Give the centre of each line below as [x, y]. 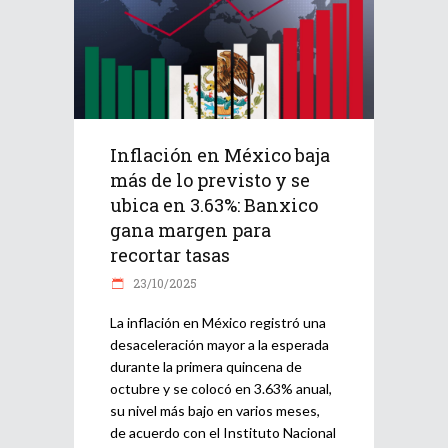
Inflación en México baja [220, 155]
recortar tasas [170, 255]
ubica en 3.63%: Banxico [214, 205]
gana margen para [190, 230]
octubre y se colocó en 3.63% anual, [221, 389]
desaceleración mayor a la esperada [219, 345]
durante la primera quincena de [206, 367]
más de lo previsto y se [210, 180]
